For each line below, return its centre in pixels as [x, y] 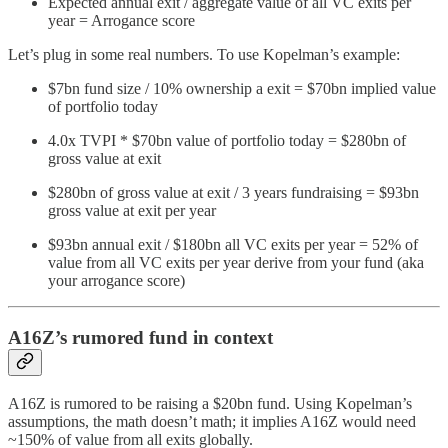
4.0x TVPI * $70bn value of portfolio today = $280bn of [227, 141]
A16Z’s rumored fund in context [140, 337]
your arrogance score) [116, 281]
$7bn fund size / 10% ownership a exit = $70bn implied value [242, 89]
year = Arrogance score [121, 21]
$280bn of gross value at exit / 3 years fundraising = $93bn [233, 193]
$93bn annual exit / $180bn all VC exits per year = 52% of [233, 245]
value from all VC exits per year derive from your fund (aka [236, 263]
